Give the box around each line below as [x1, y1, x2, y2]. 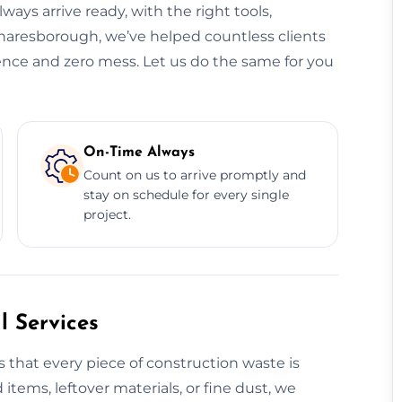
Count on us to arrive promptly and [83, 166, 306, 183]
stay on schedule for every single [83, 186, 289, 203]
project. [83, 205, 131, 223]
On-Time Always [83, 144, 195, 160]
